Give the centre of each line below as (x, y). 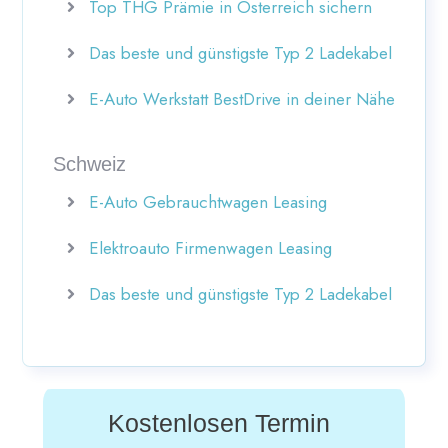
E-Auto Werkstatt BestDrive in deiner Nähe (242, 98)
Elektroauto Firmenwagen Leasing (210, 247)
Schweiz (89, 163)
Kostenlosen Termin (219, 423)
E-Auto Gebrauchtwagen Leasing (208, 201)
